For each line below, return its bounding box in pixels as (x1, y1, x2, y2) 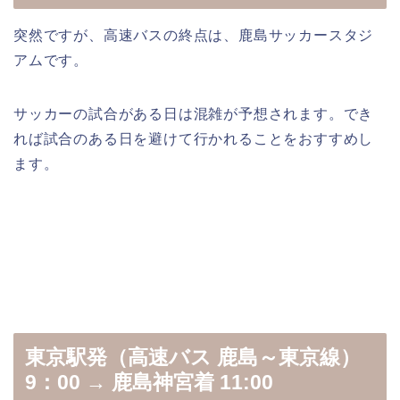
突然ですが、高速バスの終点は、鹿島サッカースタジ (13, 28, 374, 44)
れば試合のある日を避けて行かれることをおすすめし (13, 131, 374, 147)
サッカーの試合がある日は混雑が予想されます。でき (13, 106, 374, 122)
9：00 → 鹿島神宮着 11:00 (25, 370, 273, 394)
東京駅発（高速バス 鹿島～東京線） (25, 345, 361, 369)
